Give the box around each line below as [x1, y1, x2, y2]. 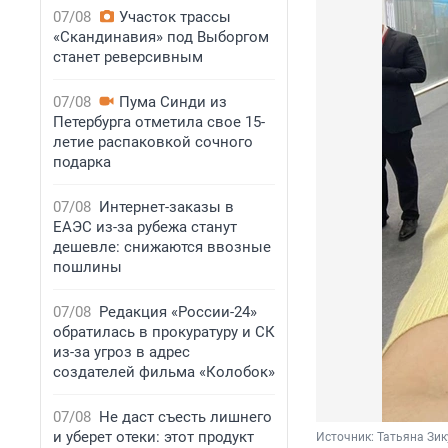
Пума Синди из [119, 93, 227, 111]
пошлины [53, 258, 122, 276]
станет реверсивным [53, 48, 203, 66]
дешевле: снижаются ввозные [53, 238, 271, 256]
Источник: [316, 430, 377, 445]
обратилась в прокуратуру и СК [53, 323, 275, 341]
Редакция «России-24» [99, 303, 257, 321]
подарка [53, 153, 111, 171]
